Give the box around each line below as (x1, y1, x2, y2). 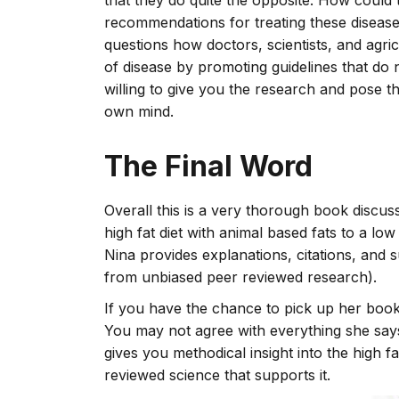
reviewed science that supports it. (104, 366, 330, 384)
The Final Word (104, 149, 313, 183)
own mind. (104, 102, 174, 120)
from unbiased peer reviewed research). (104, 268, 377, 286)
